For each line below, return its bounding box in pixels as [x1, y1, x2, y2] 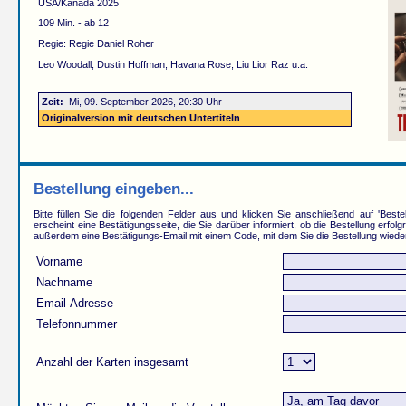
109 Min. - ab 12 [38, 17, 109, 29]
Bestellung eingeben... [34, 179, 194, 198]
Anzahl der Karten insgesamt [36, 355, 188, 370]
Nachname [36, 275, 92, 290]
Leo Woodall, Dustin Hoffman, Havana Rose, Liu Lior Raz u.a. [38, 58, 308, 70]
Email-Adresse [36, 296, 113, 311]
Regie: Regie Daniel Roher [38, 38, 154, 50]
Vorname [36, 255, 82, 269]
